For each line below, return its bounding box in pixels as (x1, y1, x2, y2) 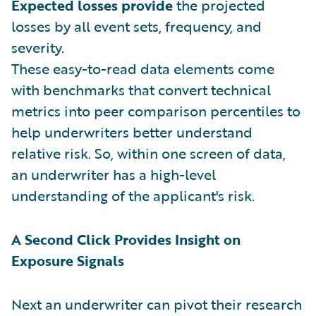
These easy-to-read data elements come (11, 58, 274, 80)
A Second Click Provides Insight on (11, 229, 241, 250)
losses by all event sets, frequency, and (11, 16, 262, 37)
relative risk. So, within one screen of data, (11, 142, 286, 164)
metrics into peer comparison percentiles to (11, 100, 300, 122)
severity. (11, 37, 64, 59)
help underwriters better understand (11, 121, 253, 143)
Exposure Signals (11, 250, 124, 272)
